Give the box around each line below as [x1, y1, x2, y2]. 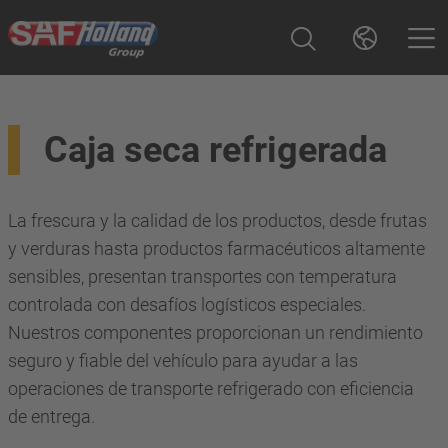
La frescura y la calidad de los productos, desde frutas [8, 210, 427, 231]
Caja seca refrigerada [44, 129, 387, 171]
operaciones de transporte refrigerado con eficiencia [8, 378, 414, 399]
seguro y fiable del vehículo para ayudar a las [8, 350, 358, 371]
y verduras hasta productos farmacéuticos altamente [8, 238, 425, 259]
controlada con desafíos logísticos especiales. [8, 294, 366, 315]
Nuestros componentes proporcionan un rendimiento [8, 322, 423, 343]
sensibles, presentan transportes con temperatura [8, 266, 397, 287]
